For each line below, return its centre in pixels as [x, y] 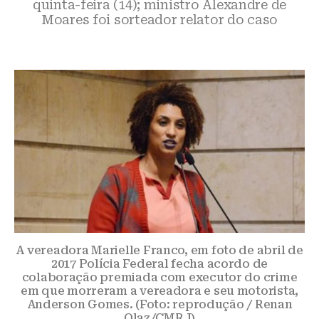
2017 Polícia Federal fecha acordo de [159, 264]
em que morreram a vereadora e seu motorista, [159, 291]
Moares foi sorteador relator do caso [159, 20]
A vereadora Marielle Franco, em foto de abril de [159, 251]
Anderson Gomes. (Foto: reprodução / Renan [159, 305]
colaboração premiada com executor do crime [159, 278]
